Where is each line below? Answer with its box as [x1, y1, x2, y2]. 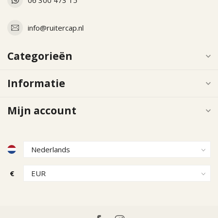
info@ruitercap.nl [28, 22, 84, 33]
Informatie [7, 76, 65, 90]
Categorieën [7, 49, 73, 63]
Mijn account [7, 104, 76, 117]
